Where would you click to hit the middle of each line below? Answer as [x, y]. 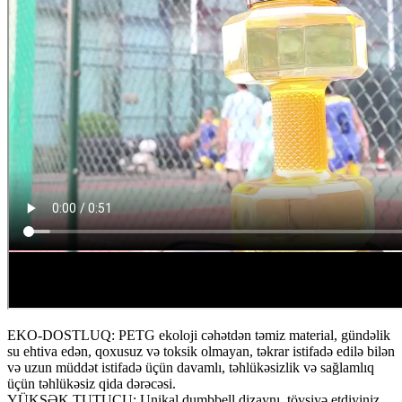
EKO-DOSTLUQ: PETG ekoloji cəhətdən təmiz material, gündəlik [199, 336]
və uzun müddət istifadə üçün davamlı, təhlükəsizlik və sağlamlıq [191, 368]
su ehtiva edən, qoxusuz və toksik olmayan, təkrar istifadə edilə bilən [201, 352]
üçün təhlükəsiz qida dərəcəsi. [92, 384]
